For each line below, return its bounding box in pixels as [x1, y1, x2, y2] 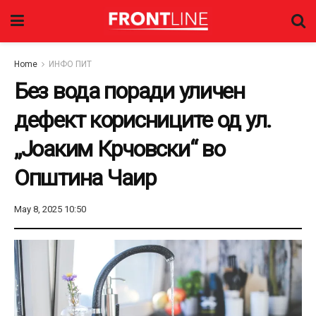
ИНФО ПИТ [49, 59, 92, 69]
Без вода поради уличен [14, 78, 245, 104]
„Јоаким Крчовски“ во [14, 135, 225, 162]
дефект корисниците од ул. [14, 107, 272, 133]
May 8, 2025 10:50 [14, 203, 86, 214]
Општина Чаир [14, 164, 156, 191]
